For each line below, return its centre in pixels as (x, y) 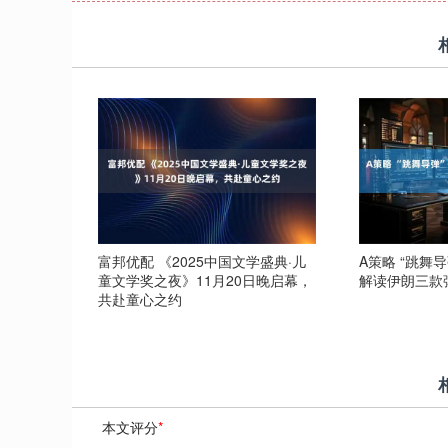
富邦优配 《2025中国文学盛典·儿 (201, 260)
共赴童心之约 (139, 298)
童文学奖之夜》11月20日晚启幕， (204, 279)
